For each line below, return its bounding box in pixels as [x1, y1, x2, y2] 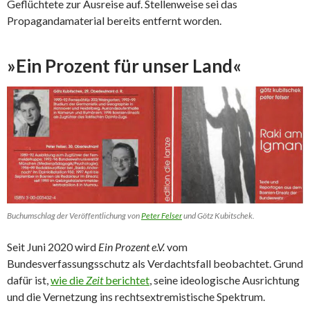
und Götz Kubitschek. [182, 210, 255, 221]
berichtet [103, 273, 149, 287]
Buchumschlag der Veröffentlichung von [7, 210, 141, 221]
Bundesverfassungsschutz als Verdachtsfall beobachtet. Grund [7, 257, 303, 271]
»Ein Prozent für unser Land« [7, 55, 241, 77]
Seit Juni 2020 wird [7, 240, 98, 254]
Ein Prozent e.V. [98, 240, 165, 254]
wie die [51, 273, 86, 287]
